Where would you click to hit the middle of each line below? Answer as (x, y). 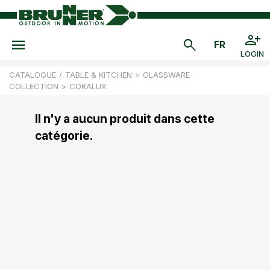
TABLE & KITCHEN (99, 75)
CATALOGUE (33, 75)
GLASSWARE (166, 75)
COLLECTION (34, 86)
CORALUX (88, 86)
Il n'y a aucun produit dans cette (124, 119)
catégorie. (64, 136)
